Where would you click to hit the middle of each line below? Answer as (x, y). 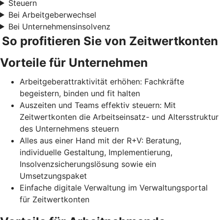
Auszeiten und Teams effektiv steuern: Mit (98, 105)
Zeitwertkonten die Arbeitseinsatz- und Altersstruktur (119, 117)
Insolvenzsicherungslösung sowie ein (88, 164)
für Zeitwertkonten (55, 199)
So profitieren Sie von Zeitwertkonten (110, 41)
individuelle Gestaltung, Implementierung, (96, 152)
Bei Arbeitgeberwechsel (52, 14)
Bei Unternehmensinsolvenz (59, 26)
